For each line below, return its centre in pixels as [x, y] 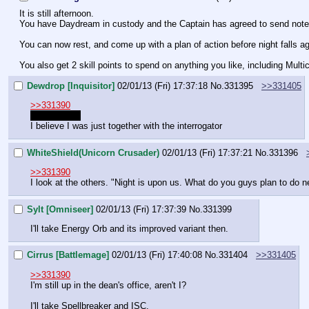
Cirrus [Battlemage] [68, 255]
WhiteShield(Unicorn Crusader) [93, 152]
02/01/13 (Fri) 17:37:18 [162, 86]
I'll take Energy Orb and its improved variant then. [129, 228]
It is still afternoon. [57, 14]
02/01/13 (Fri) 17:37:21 [207, 152]
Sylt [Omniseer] [60, 209]
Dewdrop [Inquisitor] [71, 86]
